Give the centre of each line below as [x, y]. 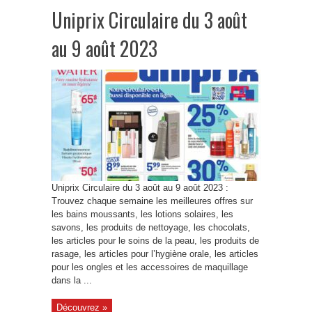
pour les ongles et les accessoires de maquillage [150, 267]
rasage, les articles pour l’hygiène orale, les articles [155, 254]
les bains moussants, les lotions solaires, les [142, 214]
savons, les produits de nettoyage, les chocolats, [151, 227]
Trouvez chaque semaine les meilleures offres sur [152, 201]
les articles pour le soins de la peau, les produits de [155, 241]
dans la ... [72, 280]
